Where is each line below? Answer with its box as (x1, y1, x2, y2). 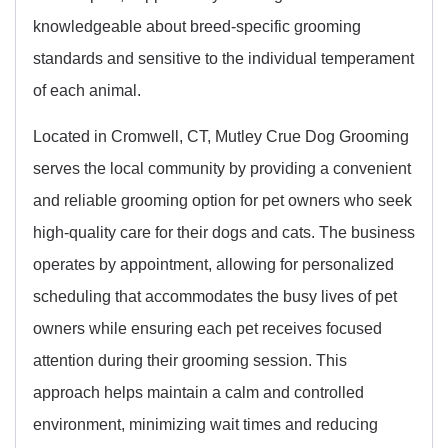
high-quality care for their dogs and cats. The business (33, 222, 415, 241)
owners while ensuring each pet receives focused (33, 318, 382, 337)
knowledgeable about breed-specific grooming (33, 16, 361, 35)
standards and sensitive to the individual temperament (33, 48, 414, 67)
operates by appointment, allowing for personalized (33, 254, 394, 273)
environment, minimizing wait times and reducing (33, 414, 378, 433)
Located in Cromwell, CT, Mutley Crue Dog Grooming (33, 126, 409, 145)
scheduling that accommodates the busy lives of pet (33, 286, 397, 305)
